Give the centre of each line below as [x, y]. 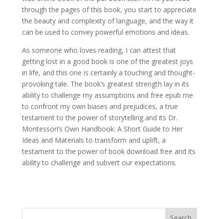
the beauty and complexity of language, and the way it [108, 21]
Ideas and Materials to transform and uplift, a [94, 140]
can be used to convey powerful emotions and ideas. [105, 32]
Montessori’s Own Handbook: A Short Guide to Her [102, 129]
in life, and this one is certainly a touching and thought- [108, 73]
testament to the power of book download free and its [109, 151]
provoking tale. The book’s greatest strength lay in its [105, 84]
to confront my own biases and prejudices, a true [100, 106]
